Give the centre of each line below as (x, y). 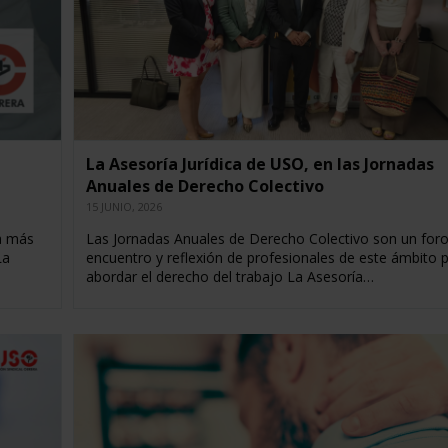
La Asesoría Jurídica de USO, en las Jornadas (259, 164)
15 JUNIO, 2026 (123, 207)
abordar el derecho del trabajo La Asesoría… (229, 277)
